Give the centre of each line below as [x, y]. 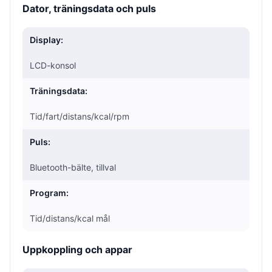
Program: [49, 192]
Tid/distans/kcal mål [70, 218]
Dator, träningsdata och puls [89, 8]
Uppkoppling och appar [77, 249]
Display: [46, 39]
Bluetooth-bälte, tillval [73, 167]
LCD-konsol [53, 65]
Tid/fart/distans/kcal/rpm [80, 116]
